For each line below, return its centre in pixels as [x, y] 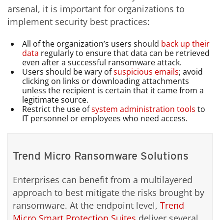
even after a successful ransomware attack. [102, 62]
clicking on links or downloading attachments [106, 81]
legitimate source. [55, 99]
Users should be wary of [68, 71]
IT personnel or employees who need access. [105, 118]
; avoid [191, 71]
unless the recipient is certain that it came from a [113, 90]
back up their [186, 43]
